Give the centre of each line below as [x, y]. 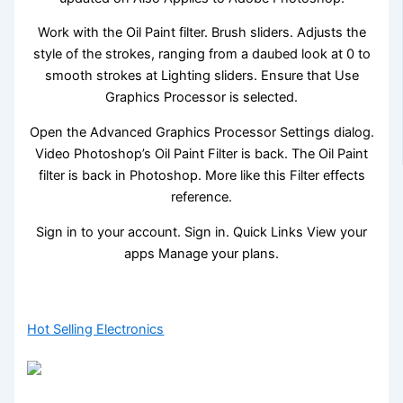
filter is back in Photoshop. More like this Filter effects [201, 176]
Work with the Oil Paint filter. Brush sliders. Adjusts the [201, 33]
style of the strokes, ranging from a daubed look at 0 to [201, 54]
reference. [201, 197]
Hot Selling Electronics [96, 330]
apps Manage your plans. [201, 253]
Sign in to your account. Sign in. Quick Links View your [201, 232]
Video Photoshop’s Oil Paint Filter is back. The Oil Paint [201, 154]
